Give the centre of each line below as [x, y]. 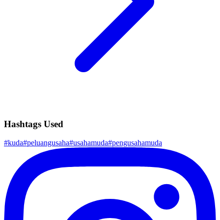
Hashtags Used [34, 124]
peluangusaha [48, 143]
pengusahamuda [137, 143]
